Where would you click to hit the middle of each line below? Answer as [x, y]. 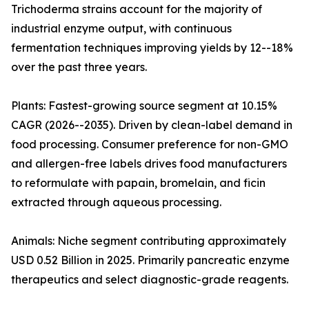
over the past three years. [79, 67]
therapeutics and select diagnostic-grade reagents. [150, 280]
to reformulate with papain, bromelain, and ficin [138, 183]
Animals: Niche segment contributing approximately [149, 241]
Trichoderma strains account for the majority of [137, 9]
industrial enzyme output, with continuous [121, 29]
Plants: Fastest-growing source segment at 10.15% [144, 106]
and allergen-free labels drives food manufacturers [149, 164]
